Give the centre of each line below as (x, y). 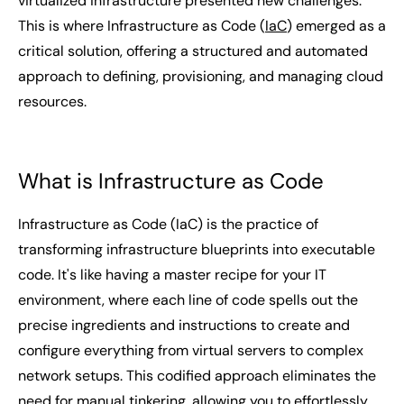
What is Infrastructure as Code (171, 181)
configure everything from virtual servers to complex (191, 350)
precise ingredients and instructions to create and (184, 325)
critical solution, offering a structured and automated (193, 51)
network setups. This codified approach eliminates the (197, 376)
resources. (52, 101)
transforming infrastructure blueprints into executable (197, 249)
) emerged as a (336, 26)
